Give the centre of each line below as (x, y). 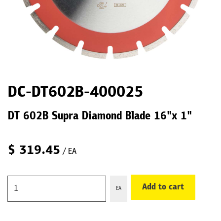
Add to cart (163, 187)
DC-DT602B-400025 (75, 92)
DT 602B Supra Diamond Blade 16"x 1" (100, 117)
